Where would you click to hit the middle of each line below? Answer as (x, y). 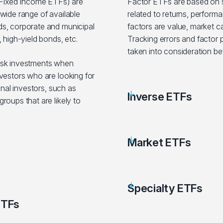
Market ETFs (159, 142)
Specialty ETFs (165, 188)
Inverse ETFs (160, 97)
